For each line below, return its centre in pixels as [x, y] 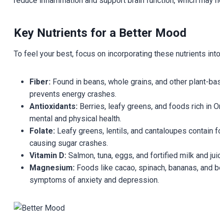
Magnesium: [52, 167]
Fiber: [40, 82]
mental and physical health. [75, 118]
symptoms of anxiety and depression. [94, 180]
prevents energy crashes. [73, 94]
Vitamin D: [48, 155]
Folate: [42, 131]
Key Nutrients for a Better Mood [100, 33]
